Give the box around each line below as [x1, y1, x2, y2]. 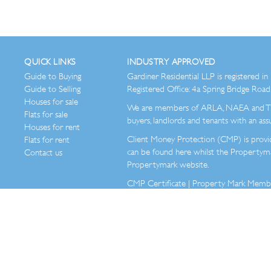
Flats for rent [24, 134, 70, 145]
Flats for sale [24, 109, 68, 120]
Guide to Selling [24, 83, 80, 94]
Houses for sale [24, 96, 78, 107]
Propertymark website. [127, 159, 209, 170]
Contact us [24, 147, 62, 158]
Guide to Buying [24, 71, 81, 82]
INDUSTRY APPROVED [127, 57, 215, 67]
